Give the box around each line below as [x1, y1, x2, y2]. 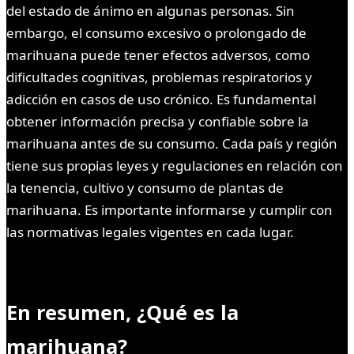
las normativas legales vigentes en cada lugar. [6, 223, 294, 242]
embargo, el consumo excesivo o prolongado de [6, 24, 307, 43]
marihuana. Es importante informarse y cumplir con [6, 201, 333, 220]
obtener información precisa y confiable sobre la [6, 112, 309, 131]
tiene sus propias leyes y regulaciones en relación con [6, 156, 343, 175]
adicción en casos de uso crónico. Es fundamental [6, 90, 316, 109]
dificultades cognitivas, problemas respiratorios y [6, 68, 312, 87]
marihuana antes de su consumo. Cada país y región [6, 134, 337, 153]
